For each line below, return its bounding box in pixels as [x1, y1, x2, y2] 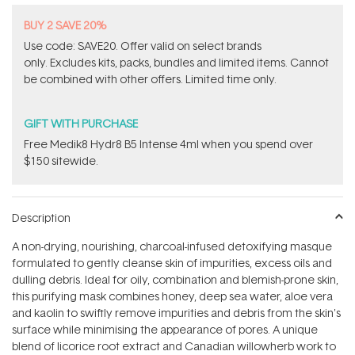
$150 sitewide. [24, 153, 98, 168]
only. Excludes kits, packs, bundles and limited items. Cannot [24, 55, 329, 70]
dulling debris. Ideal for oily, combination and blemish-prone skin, [12, 272, 338, 287]
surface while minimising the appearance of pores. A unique [12, 322, 318, 337]
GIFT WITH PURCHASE [24, 116, 138, 131]
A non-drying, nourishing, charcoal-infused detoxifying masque [12, 239, 332, 254]
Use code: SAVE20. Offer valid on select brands [24, 38, 261, 53]
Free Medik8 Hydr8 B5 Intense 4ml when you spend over [24, 136, 313, 151]
